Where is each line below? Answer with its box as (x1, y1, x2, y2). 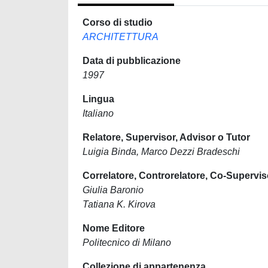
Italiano (83, 108, 114, 118)
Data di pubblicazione (83, 56, 181, 66)
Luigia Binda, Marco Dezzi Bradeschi (83, 147, 240, 157)
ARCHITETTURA (83, 32, 159, 42)
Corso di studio (83, 17, 153, 28)
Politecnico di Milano (83, 237, 171, 248)
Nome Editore (83, 223, 145, 233)
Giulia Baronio (83, 185, 144, 195)
